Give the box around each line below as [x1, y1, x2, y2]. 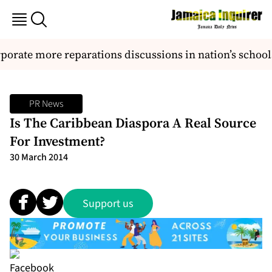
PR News [29, 97, 63, 110]
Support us [83, 195, 134, 211]
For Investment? [10, 132, 105, 150]
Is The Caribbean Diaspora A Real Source [10, 114, 256, 132]
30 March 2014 [10, 151, 68, 164]
